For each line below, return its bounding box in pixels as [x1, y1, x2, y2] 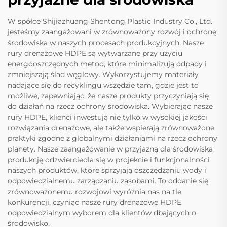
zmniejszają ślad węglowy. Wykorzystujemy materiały [8, 70, 199, 80]
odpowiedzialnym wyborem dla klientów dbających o [8, 208, 196, 218]
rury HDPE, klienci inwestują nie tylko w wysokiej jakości [8, 112, 207, 122]
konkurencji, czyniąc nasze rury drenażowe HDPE [8, 198, 181, 207]
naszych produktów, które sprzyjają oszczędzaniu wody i [8, 166, 206, 175]
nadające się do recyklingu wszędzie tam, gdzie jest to [8, 81, 199, 90]
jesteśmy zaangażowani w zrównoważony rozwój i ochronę [8, 27, 216, 37]
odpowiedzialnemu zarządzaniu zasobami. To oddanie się [8, 176, 208, 186]
